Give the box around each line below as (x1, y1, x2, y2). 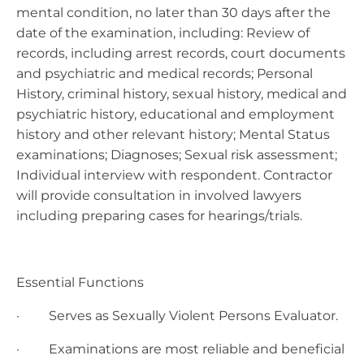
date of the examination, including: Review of (16, 24, 310, 41)
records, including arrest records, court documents (16, 45, 345, 61)
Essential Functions (16, 274, 144, 290)
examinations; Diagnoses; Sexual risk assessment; (16, 146, 337, 162)
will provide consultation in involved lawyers (16, 187, 301, 203)
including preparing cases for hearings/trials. (16, 207, 302, 223)
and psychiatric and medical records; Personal (16, 65, 313, 81)
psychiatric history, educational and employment (16, 106, 335, 122)
